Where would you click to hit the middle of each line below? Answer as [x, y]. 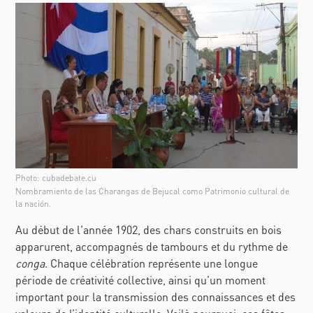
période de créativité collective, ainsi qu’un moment [141, 279]
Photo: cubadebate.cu [56, 177]
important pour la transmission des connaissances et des [156, 296]
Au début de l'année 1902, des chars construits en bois [149, 229]
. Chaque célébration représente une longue [152, 263]
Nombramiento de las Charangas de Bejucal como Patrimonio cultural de [153, 191]
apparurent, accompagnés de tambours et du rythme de [152, 246]
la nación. [34, 203]
